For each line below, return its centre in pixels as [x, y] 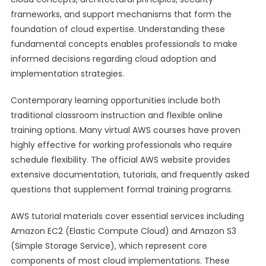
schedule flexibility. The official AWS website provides [120, 160]
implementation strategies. [67, 74]
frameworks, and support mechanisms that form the [121, 14]
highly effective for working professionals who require [121, 145]
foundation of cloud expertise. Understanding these [118, 29]
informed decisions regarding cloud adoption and [113, 59]
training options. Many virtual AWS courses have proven [125, 130]
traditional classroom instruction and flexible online [116, 115]
